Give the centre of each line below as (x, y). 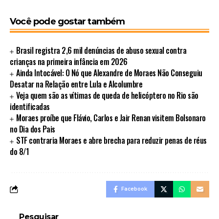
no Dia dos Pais (33, 129)
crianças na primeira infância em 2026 (69, 62)
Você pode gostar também (67, 22)
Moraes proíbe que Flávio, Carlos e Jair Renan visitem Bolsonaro (111, 118)
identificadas (30, 107)
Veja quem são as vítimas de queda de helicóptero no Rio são (107, 96)
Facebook (134, 189)
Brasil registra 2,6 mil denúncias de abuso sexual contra (101, 51)
